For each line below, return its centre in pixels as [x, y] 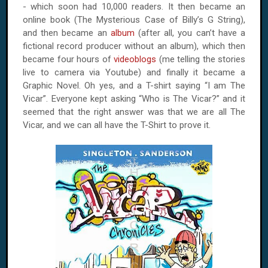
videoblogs [135, 59]
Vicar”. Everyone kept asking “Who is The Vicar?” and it [134, 99]
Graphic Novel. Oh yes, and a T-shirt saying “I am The [134, 86]
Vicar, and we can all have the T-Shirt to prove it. [118, 125]
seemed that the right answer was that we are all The [134, 112]
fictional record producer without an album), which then [134, 46]
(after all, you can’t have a [190, 33]
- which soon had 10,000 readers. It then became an [134, 7]
